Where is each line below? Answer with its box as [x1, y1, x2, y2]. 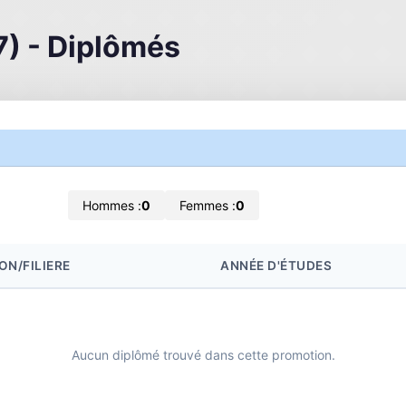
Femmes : [179, 198, 236, 213]
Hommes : [82, 198, 141, 213]
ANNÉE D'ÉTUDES [220, 258, 332, 273]
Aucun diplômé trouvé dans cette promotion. [71, 347, 335, 362]
